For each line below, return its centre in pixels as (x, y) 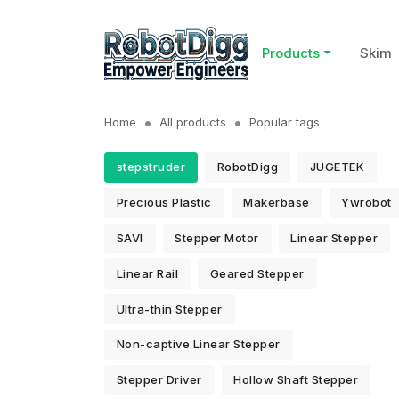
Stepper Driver (159, 380)
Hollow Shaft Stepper (296, 380)
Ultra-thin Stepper (169, 309)
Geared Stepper (257, 273)
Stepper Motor (217, 237)
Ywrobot (366, 203)
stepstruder (151, 167)
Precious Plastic (164, 203)
